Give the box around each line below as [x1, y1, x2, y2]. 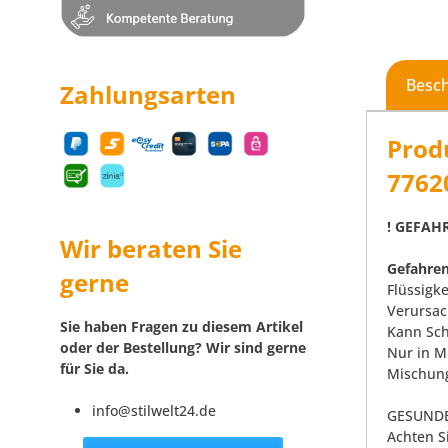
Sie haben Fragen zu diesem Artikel [60, 317, 303, 337]
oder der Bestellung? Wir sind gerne [60, 338, 306, 358]
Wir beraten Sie [60, 232, 242, 266]
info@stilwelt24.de [92, 401, 216, 421]
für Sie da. [60, 359, 129, 379]
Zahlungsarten [60, 78, 236, 112]
